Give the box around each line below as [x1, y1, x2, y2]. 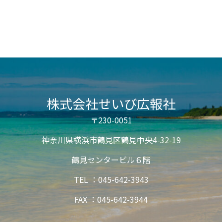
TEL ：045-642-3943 [73, 173, 149, 186]
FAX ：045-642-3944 [74, 193, 148, 206]
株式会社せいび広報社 [47, 94, 175, 113]
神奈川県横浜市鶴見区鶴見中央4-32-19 [41, 134, 181, 146]
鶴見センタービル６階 [71, 154, 151, 166]
